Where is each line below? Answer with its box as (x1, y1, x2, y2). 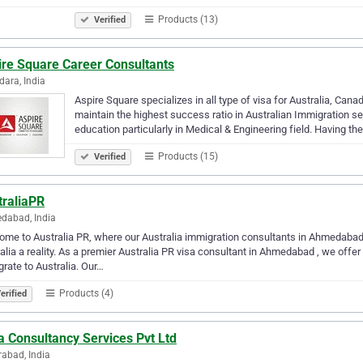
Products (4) (57, 287, 113, 299)
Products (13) (156, 13, 218, 25)
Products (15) (156, 150, 218, 162)
